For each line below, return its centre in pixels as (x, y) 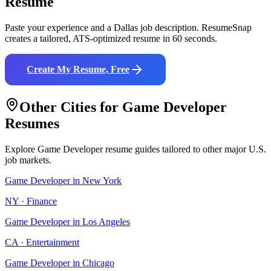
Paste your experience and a (59, 28)
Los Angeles (106, 222)
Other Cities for (71, 107)
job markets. (28, 160)
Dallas (126, 28)
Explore (21, 149)
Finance (42, 201)
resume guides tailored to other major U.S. (184, 149)
